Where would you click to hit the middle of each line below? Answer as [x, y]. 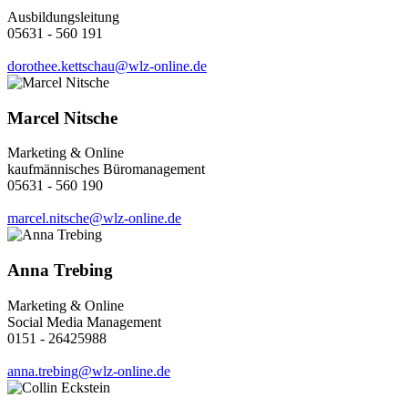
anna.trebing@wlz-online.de [89, 371]
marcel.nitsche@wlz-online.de [94, 219]
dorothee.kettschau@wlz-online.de [107, 66]
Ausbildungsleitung [63, 16]
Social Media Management [84, 321]
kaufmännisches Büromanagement [106, 169]
